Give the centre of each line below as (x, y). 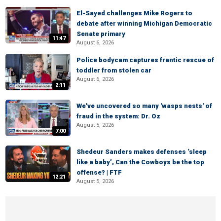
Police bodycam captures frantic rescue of (145, 60)
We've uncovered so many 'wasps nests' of (144, 106)
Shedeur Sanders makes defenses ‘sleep (142, 152)
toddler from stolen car (114, 70)
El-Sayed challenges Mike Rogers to (134, 13)
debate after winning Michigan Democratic (144, 23)
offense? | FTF (99, 172)
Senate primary (101, 34)
